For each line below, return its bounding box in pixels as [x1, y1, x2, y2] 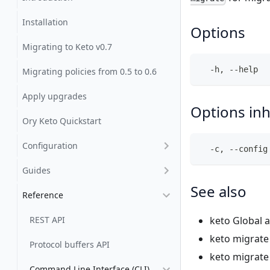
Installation [22, 16, 68, 28]
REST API [30, 214, 65, 225]
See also [190, 181, 246, 202]
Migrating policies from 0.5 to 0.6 [22, 66, 157, 77]
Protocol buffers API [30, 239, 110, 250]
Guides [22, 165, 51, 176]
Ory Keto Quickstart [22, 115, 101, 127]
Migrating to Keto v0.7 [22, 41, 112, 52]
